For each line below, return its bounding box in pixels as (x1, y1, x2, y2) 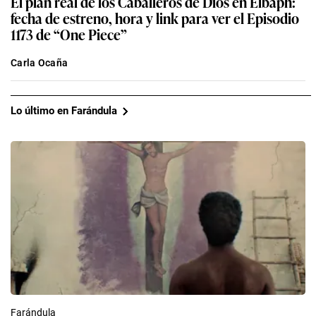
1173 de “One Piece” (11, 23, 127, 44)
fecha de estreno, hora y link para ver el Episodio (11, 6, 299, 28)
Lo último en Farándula (11, 104, 117, 118)
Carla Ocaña (11, 56, 68, 68)
